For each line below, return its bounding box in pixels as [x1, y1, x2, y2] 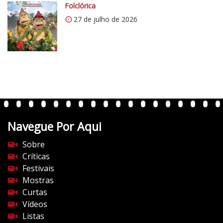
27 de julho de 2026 [74, 14, 137, 24]
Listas [22, 210, 44, 222]
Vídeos [22, 198, 47, 210]
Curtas [22, 186, 47, 198]
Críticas [22, 150, 50, 162]
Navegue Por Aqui [7, 118, 102, 134]
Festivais [22, 162, 54, 174]
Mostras [22, 174, 54, 186]
